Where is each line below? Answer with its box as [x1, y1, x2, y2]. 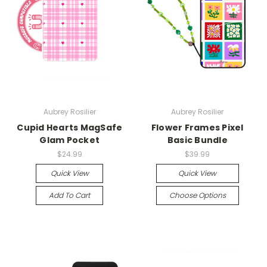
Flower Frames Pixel [151, 122, 244, 134]
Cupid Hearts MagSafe [17, 122, 123, 134]
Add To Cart [49, 190, 91, 200]
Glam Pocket [39, 134, 100, 147]
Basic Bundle [167, 134, 228, 147]
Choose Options [169, 190, 226, 200]
